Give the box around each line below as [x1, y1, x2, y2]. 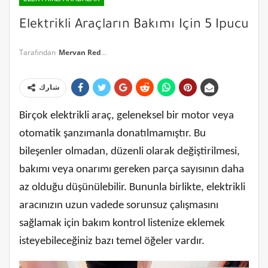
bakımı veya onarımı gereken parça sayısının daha [19, 163, 244, 175]
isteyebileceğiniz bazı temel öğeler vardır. [19, 235, 205, 247]
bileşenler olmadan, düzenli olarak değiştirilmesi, [19, 145, 240, 157]
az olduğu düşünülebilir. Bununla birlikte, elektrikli [19, 181, 245, 193]
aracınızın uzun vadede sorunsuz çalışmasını [19, 199, 218, 211]
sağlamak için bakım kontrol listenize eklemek [19, 217, 225, 229]
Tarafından [19, 47, 57, 57]
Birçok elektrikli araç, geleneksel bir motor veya [19, 109, 234, 121]
